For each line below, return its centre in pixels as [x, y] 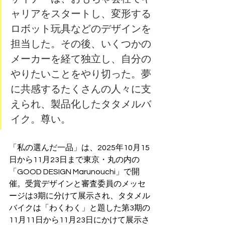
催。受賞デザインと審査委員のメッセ [77, 184]
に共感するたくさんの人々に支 [81, 89]
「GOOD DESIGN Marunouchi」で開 [74, 172]
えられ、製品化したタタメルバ [81, 104]
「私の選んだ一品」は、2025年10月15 [79, 148]
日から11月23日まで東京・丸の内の [74, 160]
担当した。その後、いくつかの [81, 44]
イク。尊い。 [41, 119]
